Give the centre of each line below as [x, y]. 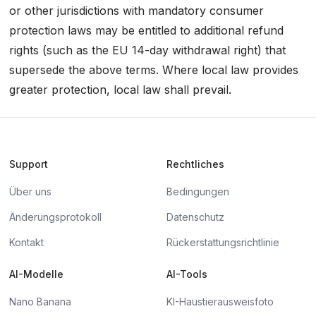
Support [28, 164]
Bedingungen [198, 192]
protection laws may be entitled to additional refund [146, 30]
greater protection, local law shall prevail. [120, 90]
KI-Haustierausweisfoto [220, 302]
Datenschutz [195, 217]
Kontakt [26, 242]
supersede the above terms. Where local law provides [153, 70]
